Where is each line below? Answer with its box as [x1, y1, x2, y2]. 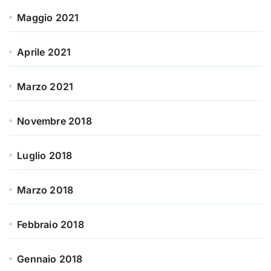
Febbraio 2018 [17, 218, 84, 230]
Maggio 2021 [17, 11, 79, 24]
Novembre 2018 [17, 114, 92, 127]
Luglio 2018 [17, 149, 73, 162]
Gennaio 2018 [17, 252, 83, 265]
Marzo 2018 [17, 183, 74, 196]
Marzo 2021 [17, 80, 74, 93]
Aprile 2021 [17, 45, 71, 58]
